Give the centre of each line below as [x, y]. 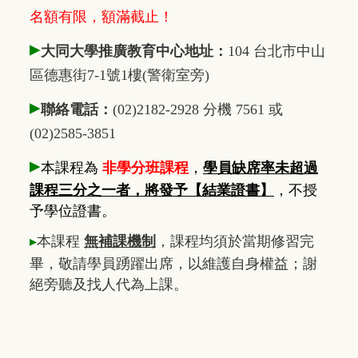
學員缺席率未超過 [261, 168]
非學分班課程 [145, 168]
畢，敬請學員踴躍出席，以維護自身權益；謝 [173, 264]
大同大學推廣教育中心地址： [134, 52]
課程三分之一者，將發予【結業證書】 [152, 191]
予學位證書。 [73, 211]
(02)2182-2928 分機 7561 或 [198, 110]
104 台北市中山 [276, 52]
